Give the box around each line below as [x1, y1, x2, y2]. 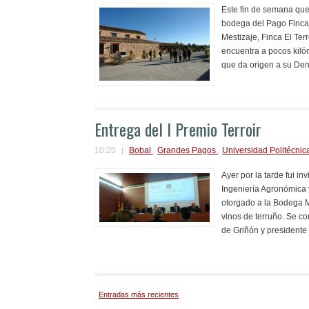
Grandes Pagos [157, 146, 218, 155]
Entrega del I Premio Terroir [94, 117, 261, 141]
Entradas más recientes [99, 290, 179, 299]
